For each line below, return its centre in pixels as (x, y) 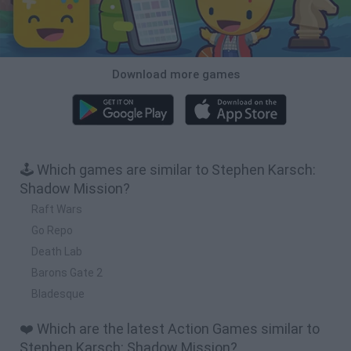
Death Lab (57, 251)
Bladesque (58, 293)
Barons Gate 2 (67, 272)
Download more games (175, 74)
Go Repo (52, 230)
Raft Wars (57, 209)
